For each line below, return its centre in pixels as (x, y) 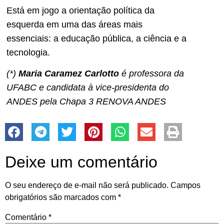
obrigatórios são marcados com (61, 197)
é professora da (151, 73)
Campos (185, 185)
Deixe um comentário (81, 162)
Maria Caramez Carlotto (69, 73)
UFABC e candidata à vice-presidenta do (88, 87)
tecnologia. (28, 52)
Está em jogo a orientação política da (80, 10)
